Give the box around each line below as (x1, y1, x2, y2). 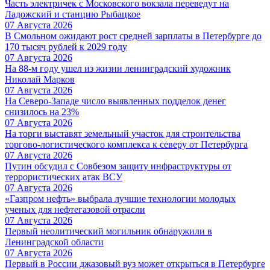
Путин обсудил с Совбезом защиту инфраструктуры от (5, 160, 231, 171)
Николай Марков (5, 74, 75, 84)
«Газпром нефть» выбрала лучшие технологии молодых (5, 193, 236, 204)
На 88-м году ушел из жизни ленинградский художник (5, 63, 231, 74)
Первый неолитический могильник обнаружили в (5, 225, 212, 236)
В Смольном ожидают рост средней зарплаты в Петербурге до (5, 30, 262, 41)
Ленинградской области (5, 236, 104, 247)
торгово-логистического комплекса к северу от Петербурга (5, 139, 248, 149)
